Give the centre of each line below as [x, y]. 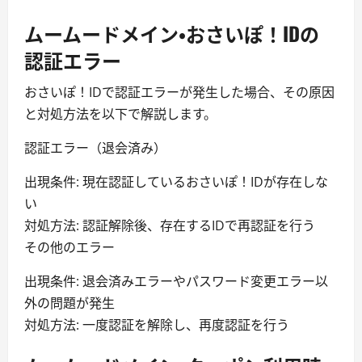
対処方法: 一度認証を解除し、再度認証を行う [157, 325]
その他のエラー [69, 247]
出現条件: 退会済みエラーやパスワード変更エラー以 [176, 281]
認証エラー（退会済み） [95, 148]
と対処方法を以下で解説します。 [120, 114]
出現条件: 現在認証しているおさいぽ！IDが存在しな [176, 182]
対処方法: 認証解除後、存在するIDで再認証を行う [170, 225]
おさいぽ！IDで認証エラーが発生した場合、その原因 [179, 92]
